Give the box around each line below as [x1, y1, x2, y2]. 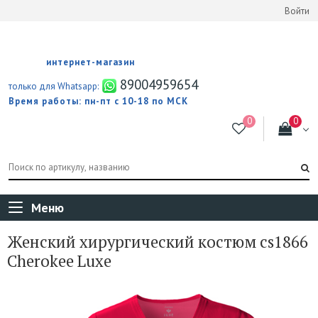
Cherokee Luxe [7, 250, 111, 271]
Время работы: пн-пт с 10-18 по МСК [9, 94, 188, 107]
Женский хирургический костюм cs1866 [7, 231, 308, 252]
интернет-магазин [46, 55, 135, 68]
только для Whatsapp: [9, 79, 99, 92]
